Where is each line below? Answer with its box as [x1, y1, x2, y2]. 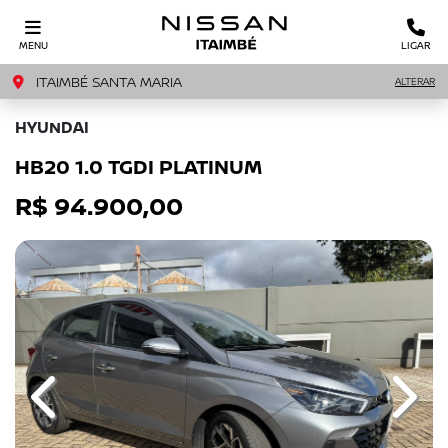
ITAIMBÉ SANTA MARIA [32, 72, 182, 91]
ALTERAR [395, 74, 435, 88]
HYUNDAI [15, 116, 89, 138]
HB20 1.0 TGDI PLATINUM [15, 153, 262, 180]
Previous [44, 396, 111, 419]
